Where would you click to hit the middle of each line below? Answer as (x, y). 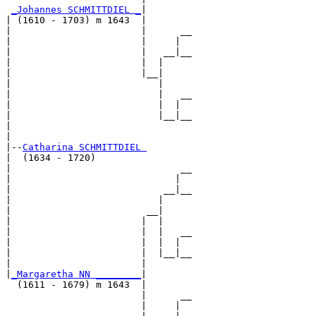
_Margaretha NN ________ (76, 274)
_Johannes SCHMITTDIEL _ (76, 9)
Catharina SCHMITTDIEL (85, 147)
